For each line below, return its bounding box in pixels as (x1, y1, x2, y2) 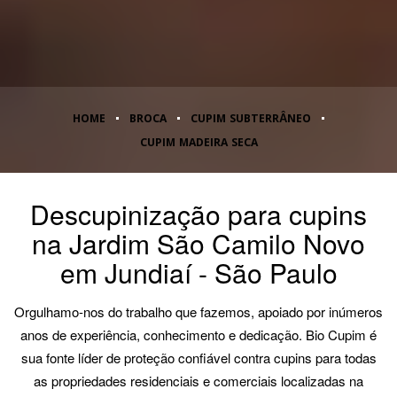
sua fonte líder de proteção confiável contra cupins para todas (20, 348, 377, 367)
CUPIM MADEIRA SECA (139, 135, 258, 153)
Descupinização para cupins (30, 195, 367, 233)
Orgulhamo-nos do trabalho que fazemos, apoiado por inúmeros (14, 302, 383, 321)
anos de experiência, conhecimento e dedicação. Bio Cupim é (20, 325, 377, 344)
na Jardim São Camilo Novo (32, 224, 365, 262)
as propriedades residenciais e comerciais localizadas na (34, 371, 363, 390)
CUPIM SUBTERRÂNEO (191, 111, 311, 129)
